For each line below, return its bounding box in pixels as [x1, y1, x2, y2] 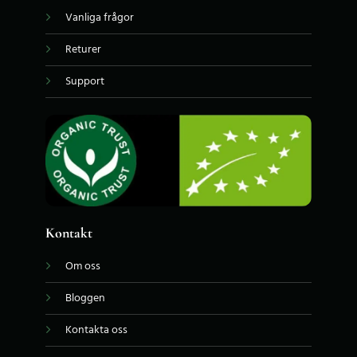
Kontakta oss [65, 321, 127, 340]
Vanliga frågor [65, 9, 134, 28]
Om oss [65, 257, 100, 277]
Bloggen [65, 289, 105, 308]
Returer [65, 41, 101, 60]
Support [65, 73, 104, 92]
